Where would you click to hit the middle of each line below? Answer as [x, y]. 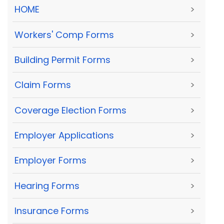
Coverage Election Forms [70, 110]
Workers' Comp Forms [64, 34]
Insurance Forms [52, 211]
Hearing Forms [47, 185]
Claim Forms [43, 85]
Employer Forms [50, 160]
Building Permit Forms [62, 59]
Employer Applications [64, 135]
